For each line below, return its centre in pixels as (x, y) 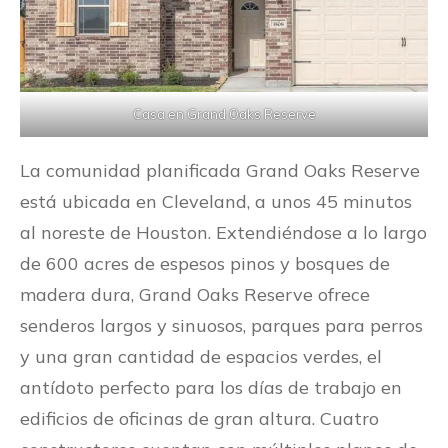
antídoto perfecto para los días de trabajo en (211, 388)
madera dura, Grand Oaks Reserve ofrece (195, 295)
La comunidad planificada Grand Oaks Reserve (220, 171)
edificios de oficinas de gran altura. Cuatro (199, 419)
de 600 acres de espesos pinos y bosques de (205, 264)
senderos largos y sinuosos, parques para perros (221, 326)
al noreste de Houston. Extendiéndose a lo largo (223, 233)
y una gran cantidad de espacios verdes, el (201, 357)
